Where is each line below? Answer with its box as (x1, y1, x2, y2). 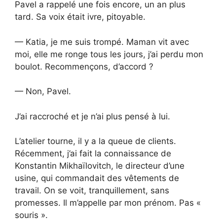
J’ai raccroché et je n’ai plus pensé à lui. (15, 111, 170, 121)
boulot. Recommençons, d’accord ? (15, 61, 153, 72)
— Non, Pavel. (15, 86, 71, 97)
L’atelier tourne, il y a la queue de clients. (15, 136, 176, 147)
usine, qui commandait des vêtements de (15, 173, 179, 184)
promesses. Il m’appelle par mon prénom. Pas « (15, 198, 201, 208)
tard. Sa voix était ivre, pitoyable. (15, 12, 146, 22)
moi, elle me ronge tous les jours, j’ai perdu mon (15, 49, 203, 59)
